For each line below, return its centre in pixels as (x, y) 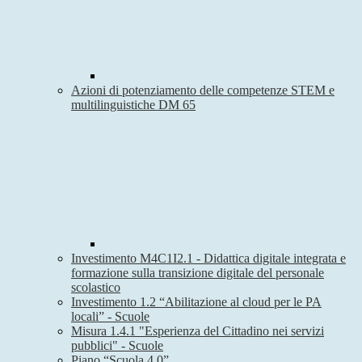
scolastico (96, 288)
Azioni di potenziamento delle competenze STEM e (203, 90)
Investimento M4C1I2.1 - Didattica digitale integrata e (208, 259)
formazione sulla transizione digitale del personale (198, 273)
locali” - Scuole (110, 317)
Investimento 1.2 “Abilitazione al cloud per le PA (196, 302)
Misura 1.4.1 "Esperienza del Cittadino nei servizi (198, 331)
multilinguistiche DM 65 (133, 105)
